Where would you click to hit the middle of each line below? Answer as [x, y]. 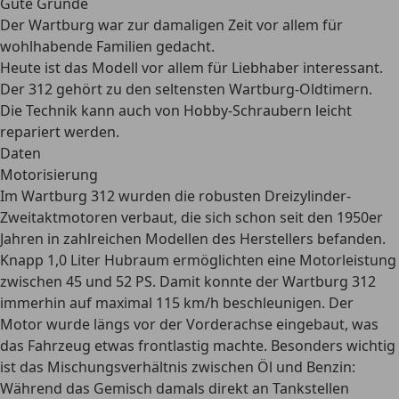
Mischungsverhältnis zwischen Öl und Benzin [199, 367]
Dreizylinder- [308, 196]
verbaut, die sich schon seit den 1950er [250, 217]
